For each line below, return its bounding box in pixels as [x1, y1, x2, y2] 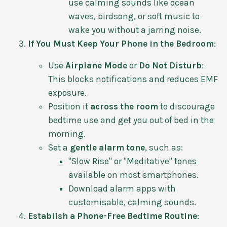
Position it [48, 101, 90, 111]
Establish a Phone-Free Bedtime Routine [28, 210, 197, 221]
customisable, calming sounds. [68, 197, 196, 207]
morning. [48, 128, 86, 139]
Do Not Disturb [139, 60, 202, 70]
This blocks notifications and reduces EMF [48, 73, 218, 84]
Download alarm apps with [68, 183, 176, 194]
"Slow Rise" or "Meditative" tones [68, 156, 197, 166]
